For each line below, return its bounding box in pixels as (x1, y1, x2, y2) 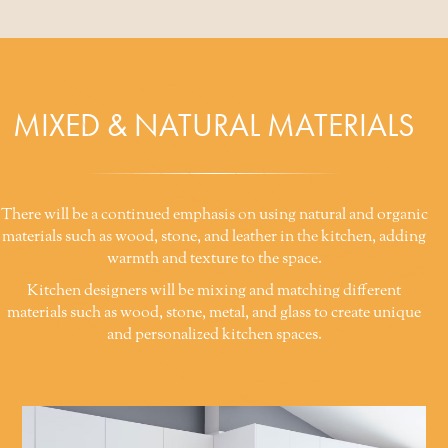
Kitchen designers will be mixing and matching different (27, 280, 401, 303)
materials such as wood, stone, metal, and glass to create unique (7, 302, 421, 325)
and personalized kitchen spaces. (106, 324, 322, 347)
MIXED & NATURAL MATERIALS (13, 105, 415, 147)
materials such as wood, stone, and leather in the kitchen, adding (2, 226, 426, 249)
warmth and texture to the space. (106, 248, 322, 271)
